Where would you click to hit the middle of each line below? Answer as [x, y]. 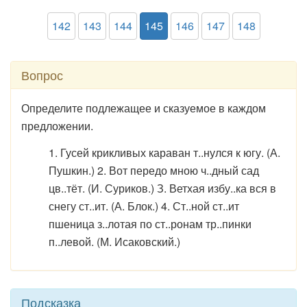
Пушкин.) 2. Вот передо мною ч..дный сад [154, 170]
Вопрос [42, 75]
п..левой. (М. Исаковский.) [114, 242]
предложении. [57, 126]
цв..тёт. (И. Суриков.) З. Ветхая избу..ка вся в [162, 188]
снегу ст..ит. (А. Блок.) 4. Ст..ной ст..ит [144, 206]
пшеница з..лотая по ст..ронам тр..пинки [150, 224]
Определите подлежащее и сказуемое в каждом [144, 108]
